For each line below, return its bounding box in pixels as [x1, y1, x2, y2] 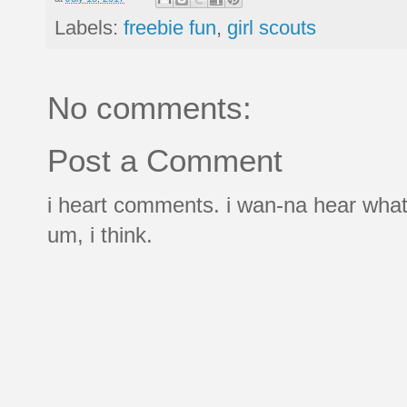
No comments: [47, 90, 252, 126]
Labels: [55, 16, 124, 40]
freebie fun [124, 16, 216, 40]
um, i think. [47, 223, 153, 248]
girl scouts [227, 16, 316, 40]
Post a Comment [47, 143, 283, 179]
